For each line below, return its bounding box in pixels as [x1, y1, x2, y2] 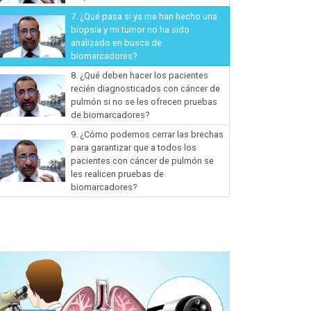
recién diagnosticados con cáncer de [71, 83, 220, 94]
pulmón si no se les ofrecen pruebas [71, 96, 217, 108]
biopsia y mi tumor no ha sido [71, 24, 190, 35]
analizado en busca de [71, 37, 162, 49]
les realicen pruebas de [71, 169, 164, 180]
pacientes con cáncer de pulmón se [71, 155, 214, 167]
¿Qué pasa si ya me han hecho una [78, 11, 217, 22]
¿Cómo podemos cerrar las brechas [78, 129, 224, 140]
